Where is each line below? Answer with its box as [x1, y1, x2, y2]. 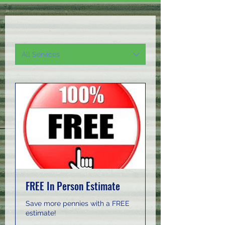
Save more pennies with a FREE [26, 199, 130, 208]
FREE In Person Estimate [26, 178, 120, 194]
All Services [22, 50, 60, 58]
